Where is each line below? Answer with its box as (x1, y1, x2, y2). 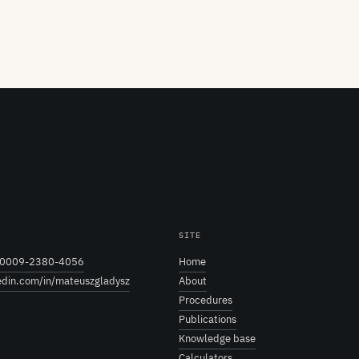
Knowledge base (178, 331, 256, 345)
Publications (178, 312, 236, 326)
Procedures (178, 292, 232, 307)
